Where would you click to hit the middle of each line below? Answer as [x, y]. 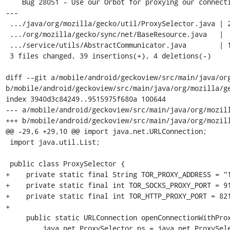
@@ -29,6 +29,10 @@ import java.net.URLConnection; [106, 131]
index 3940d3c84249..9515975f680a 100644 [85, 99]
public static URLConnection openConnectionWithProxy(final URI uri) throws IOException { [16, 217]
